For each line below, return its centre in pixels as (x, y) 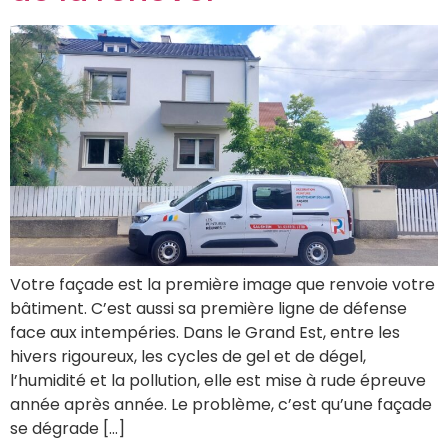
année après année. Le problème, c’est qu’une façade (221, 405)
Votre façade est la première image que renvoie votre (222, 285)
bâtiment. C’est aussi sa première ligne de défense (208, 309)
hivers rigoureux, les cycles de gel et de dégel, (188, 357)
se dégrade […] (67, 429)
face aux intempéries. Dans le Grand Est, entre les (205, 333)
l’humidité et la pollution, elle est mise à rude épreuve (218, 381)
